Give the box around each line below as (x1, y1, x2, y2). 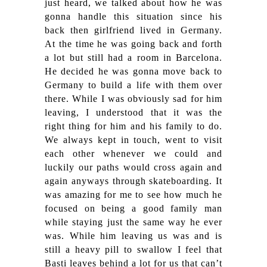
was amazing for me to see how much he (45, 189, 222, 200)
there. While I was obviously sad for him (45, 93, 222, 104)
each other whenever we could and (45, 148, 222, 159)
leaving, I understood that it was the (45, 107, 222, 117)
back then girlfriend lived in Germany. (45, 24, 222, 35)
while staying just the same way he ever (45, 216, 222, 227)
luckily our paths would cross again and (45, 162, 222, 172)
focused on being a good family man (45, 203, 222, 213)
